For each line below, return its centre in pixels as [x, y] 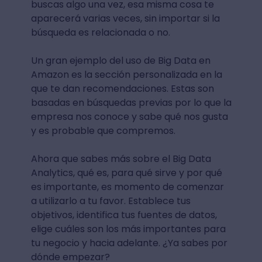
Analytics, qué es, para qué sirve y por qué [126, 173]
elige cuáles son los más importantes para [128, 229]
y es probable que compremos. [105, 130]
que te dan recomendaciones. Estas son [122, 88]
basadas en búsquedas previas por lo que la [131, 102]
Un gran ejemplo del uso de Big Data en [120, 60]
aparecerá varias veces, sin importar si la [125, 18]
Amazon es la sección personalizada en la [126, 74]
